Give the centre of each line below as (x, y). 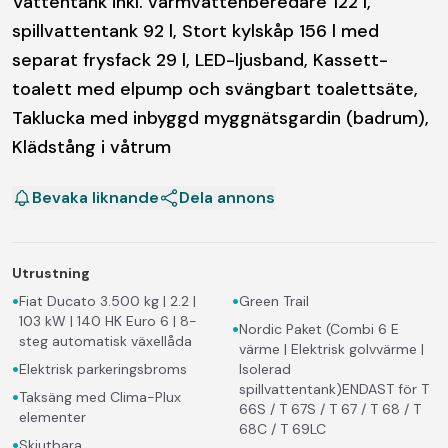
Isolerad (265, 368)
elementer (52, 416)
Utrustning (51, 272)
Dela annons (227, 197)
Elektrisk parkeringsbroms (103, 368)
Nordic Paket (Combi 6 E (319, 328)
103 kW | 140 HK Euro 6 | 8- (108, 320)
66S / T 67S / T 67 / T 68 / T (330, 408)
